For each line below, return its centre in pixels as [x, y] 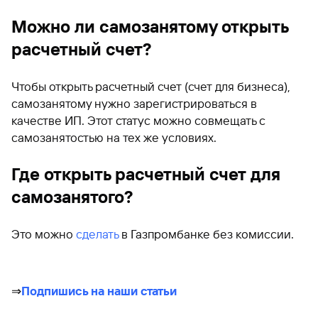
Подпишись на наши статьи [99, 291]
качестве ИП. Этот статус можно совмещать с [138, 120]
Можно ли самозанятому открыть [150, 27]
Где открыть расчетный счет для [146, 174]
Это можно [44, 234]
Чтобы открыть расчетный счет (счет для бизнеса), [151, 86]
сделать [97, 234]
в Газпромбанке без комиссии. [206, 234]
